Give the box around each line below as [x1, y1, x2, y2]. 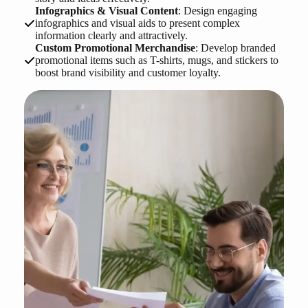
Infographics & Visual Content [34, 5, 178, 17]
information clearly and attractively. [34, 30, 188, 42]
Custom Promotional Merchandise [34, 42, 195, 54]
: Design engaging [177, 5, 257, 17]
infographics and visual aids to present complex [34, 17, 240, 30]
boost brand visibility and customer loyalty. [34, 67, 221, 79]
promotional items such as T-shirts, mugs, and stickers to [34, 54, 278, 67]
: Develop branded [195, 42, 276, 54]
